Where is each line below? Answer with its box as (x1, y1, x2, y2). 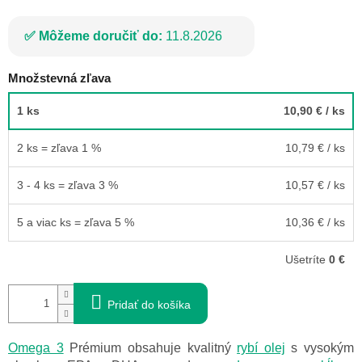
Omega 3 (8, 341, 64, 356)
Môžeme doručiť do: (39, 28, 162, 43)
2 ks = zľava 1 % (17, 141, 101, 155)
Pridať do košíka (107, 298, 191, 312)
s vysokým (284, 341, 354, 356)
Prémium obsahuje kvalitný (63, 341, 238, 356)
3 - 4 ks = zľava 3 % (17, 179, 118, 192)
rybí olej (237, 341, 285, 356)
